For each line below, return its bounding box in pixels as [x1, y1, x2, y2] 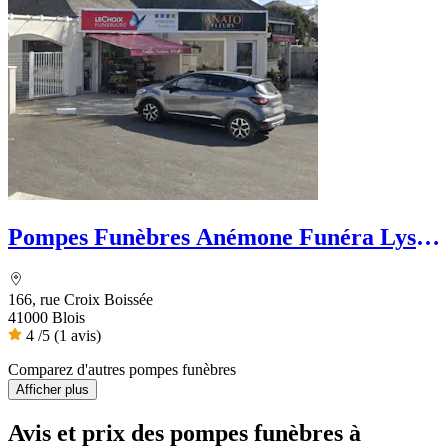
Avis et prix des [8, 419, 170, 446]
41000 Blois [8, 309, 85, 327]
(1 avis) [54, 327, 101, 345]
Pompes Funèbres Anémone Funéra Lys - [8, 224, 430, 251]
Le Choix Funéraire [8, 251, 212, 278]
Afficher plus [16, 382, 89, 398]
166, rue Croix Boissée [8, 291, 153, 309]
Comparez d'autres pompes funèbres [8, 361, 236, 379]
